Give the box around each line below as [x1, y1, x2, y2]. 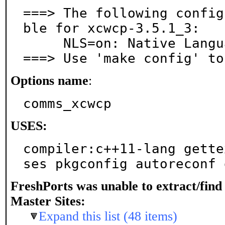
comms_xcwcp [23, 96, 111, 111]
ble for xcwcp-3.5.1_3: [23, 21, 200, 36]
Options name [11, 73, 88, 88]
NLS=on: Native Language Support [23, 36, 63, 51]
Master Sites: [11, 194, 85, 208]
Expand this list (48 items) [39, 209, 177, 223]
